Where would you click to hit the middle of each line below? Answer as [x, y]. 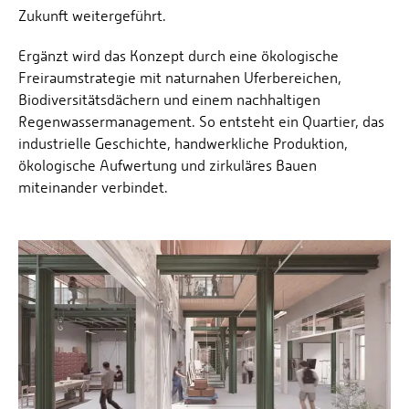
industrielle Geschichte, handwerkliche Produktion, [183, 143]
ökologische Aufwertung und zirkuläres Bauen [168, 165]
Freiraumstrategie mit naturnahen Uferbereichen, [180, 78]
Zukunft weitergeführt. [92, 16]
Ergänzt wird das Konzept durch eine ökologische [178, 56]
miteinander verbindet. [93, 187]
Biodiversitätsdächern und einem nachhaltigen [169, 100]
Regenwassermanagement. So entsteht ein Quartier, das [201, 121]
